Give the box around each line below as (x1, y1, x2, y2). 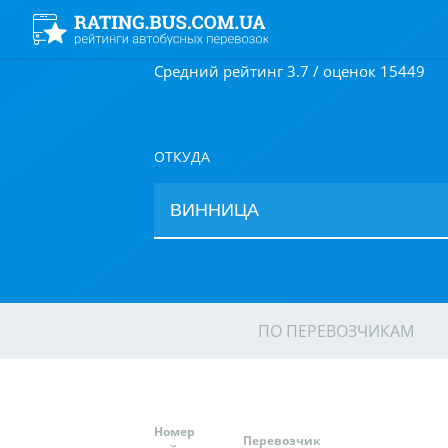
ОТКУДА (154, 147, 210, 166)
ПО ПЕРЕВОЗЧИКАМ (258, 320, 414, 342)
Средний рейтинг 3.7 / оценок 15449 (154, 61, 425, 81)
